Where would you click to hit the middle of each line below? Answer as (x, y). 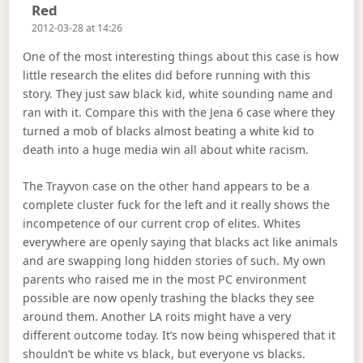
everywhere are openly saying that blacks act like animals (181, 242)
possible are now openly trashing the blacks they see (169, 298)
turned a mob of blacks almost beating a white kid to (169, 130)
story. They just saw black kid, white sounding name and (178, 93)
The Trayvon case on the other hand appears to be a (167, 186)
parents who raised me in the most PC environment (165, 280)
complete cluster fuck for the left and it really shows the (177, 205)
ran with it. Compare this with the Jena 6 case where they (179, 112)
